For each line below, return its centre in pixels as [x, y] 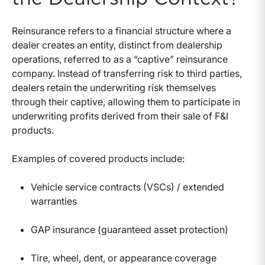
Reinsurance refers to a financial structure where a [122, 30]
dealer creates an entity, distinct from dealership [117, 45]
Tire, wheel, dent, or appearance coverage [124, 258]
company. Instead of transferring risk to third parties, [127, 73]
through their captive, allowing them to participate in [126, 101]
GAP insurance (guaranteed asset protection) [130, 229]
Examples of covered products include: [98, 158]
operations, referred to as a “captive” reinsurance [120, 59]
